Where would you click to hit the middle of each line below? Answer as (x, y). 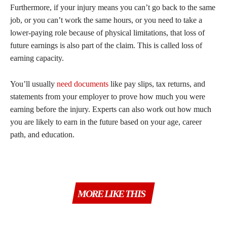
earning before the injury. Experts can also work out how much (111, 109)
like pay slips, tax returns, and (157, 84)
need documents (83, 84)
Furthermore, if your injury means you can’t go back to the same (113, 7)
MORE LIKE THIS (111, 193)
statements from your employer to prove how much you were (108, 96)
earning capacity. (38, 58)
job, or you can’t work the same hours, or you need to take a (106, 20)
